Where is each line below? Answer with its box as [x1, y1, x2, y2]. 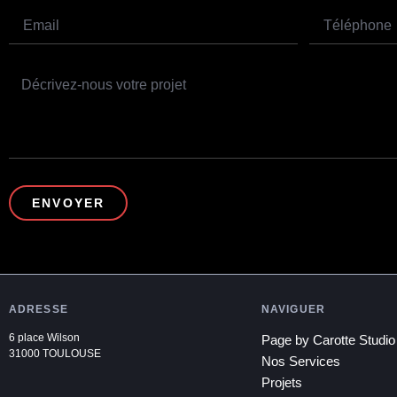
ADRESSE [9, 302, 68, 315]
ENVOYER [32, 195, 105, 210]
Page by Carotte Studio [261, 332, 395, 348]
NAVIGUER [261, 302, 325, 315]
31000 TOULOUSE [9, 347, 101, 361]
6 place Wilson [9, 331, 80, 345]
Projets [261, 375, 302, 391]
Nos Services [261, 354, 340, 370]
